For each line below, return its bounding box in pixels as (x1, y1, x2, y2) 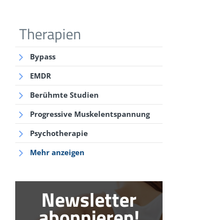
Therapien (19, 23, 81, 45)
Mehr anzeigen (30, 147, 84, 157)
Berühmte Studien (30, 90, 99, 100)
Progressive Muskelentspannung (30, 109, 150, 119)
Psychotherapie (30, 128, 88, 138)
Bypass (30, 52, 55, 61)
